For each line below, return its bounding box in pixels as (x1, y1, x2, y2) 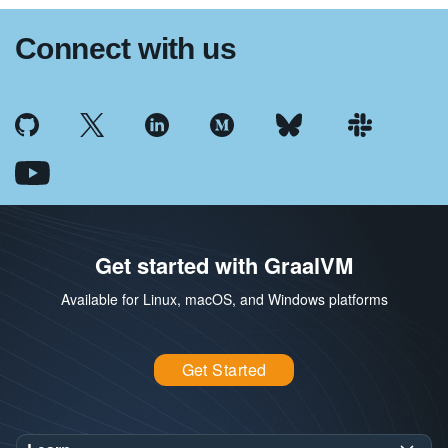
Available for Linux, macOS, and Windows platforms (60, 289, 388, 309)
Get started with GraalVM (95, 249, 353, 281)
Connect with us (15, 32, 236, 65)
